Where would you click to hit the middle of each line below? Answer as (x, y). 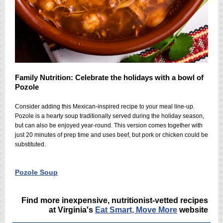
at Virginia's (72, 210)
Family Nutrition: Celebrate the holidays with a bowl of (109, 77)
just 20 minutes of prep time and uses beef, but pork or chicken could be (111, 135)
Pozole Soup (36, 172)
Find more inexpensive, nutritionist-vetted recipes (115, 200)
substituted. (30, 144)
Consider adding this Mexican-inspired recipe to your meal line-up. (105, 107)
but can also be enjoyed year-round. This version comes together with (109, 125)
